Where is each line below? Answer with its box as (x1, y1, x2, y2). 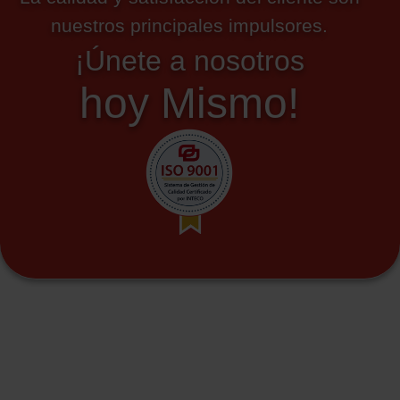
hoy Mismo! (79, 79, 299, 127)
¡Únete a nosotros (74, 44, 304, 77)
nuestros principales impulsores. (51, 14, 328, 36)
